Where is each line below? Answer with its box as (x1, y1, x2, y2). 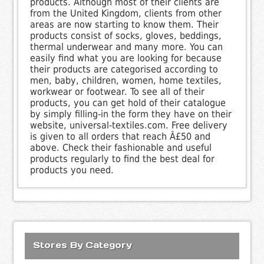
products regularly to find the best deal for (30, 153, 215, 164)
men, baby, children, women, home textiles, (30, 74, 222, 86)
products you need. (30, 164, 114, 176)
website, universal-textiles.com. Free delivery (30, 119, 228, 131)
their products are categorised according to (30, 63, 219, 75)
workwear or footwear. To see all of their (30, 85, 205, 97)
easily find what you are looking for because (30, 52, 222, 64)
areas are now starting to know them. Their (30, 18, 219, 30)
